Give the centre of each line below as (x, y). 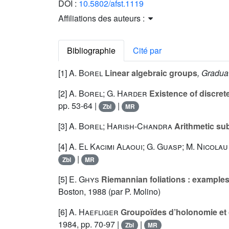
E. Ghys (84, 179)
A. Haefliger (94, 212)
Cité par (147, 51)
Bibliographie (91, 51)
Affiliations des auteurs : (102, 18)
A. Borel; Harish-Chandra (121, 126)
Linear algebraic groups (150, 73)
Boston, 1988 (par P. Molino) (109, 192)
